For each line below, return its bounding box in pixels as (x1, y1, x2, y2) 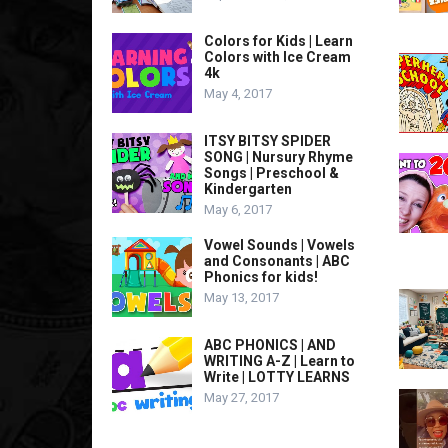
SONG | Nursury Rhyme (204, 149, 353, 165)
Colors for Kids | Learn (204, 33, 353, 49)
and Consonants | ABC (204, 253, 350, 269)
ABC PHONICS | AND (204, 337, 336, 353)
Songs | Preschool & (204, 165, 339, 181)
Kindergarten (204, 181, 292, 197)
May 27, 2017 (204, 390, 279, 405)
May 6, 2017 (204, 202, 272, 217)
